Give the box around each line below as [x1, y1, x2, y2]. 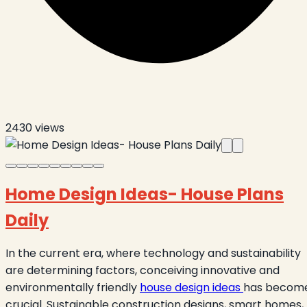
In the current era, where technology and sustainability [5, 245, 301, 262]
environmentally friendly [5, 280, 140, 296]
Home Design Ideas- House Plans [5, 183, 284, 206]
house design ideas [140, 280, 243, 296]
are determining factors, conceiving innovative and [5, 262, 280, 279]
